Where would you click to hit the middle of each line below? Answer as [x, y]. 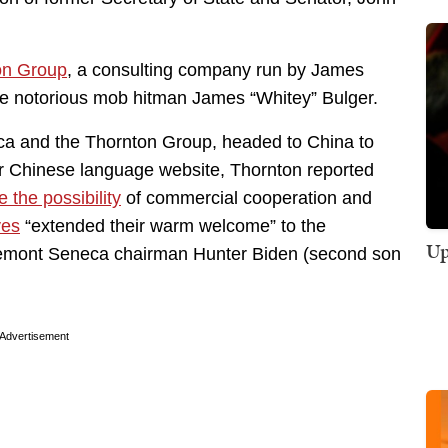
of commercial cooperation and [246, 198]
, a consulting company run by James [215, 70]
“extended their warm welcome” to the [173, 226]
